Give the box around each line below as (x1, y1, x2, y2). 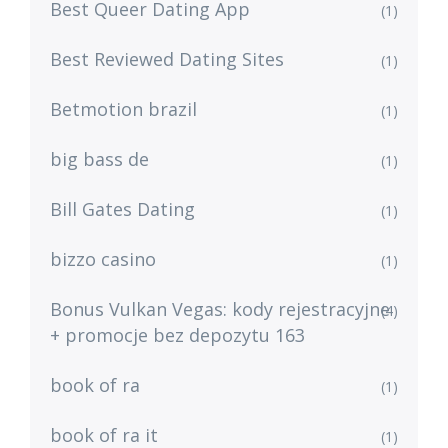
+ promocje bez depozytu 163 (50, 323, 305, 347)
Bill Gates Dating (50, 197, 195, 221)
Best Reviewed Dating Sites (50, 47, 284, 71)
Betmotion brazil (50, 97, 197, 121)
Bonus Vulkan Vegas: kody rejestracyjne (50, 297, 390, 321)
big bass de (50, 147, 149, 171)
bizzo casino (50, 247, 156, 271)
